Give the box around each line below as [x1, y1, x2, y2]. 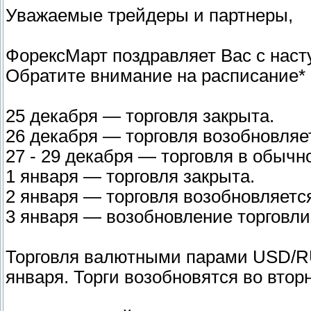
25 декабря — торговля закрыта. [6, 106, 274, 126]
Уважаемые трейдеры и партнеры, [6, 6, 293, 26]
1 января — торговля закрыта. [6, 167, 255, 187]
